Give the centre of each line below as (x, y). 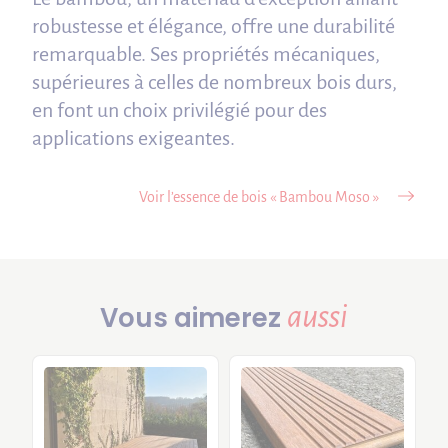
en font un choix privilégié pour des (180, 109)
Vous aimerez (193, 317)
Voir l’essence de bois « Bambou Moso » (258, 196)
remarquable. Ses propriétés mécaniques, (206, 53)
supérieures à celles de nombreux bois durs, (215, 81)
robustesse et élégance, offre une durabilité (214, 25)
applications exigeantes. (134, 137)
